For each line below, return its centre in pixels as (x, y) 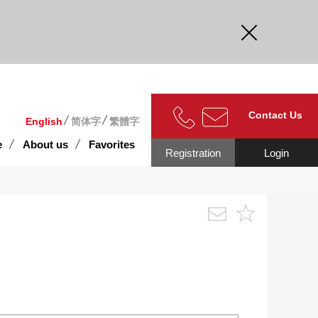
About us (45, 144)
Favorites (111, 144)
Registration (193, 153)
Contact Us (275, 115)
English (44, 121)
